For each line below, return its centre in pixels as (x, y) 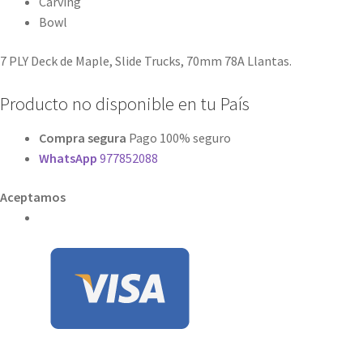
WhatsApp (69, 158)
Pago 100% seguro (179, 138)
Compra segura (83, 138)
